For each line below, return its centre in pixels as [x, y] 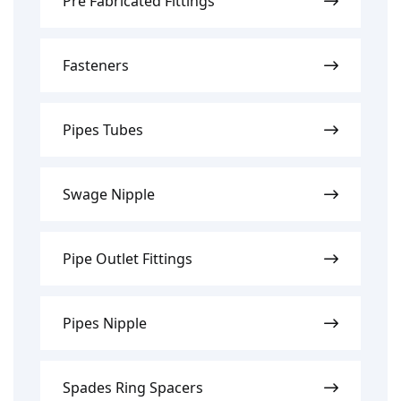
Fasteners [96, 66]
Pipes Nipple [105, 324]
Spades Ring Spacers [133, 388]
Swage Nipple [109, 195]
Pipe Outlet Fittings [128, 259]
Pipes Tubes [103, 130]
